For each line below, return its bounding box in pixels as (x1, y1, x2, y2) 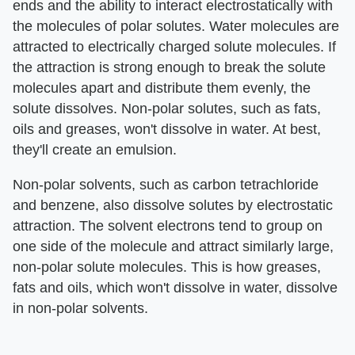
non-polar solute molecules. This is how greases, (13, 258, 321, 275)
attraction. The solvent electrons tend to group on (13, 217, 323, 234)
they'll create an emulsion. (13, 141, 177, 158)
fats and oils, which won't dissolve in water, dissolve (13, 279, 338, 296)
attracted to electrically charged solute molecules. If (13, 38, 336, 55)
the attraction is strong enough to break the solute (13, 59, 326, 75)
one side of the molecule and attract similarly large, (13, 238, 334, 254)
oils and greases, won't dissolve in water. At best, (13, 120, 321, 137)
